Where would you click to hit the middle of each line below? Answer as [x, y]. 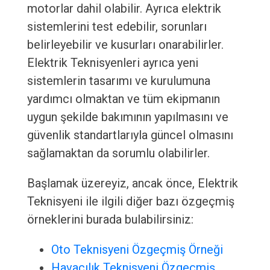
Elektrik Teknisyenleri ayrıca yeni [112, 63]
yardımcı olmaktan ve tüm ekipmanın [123, 99]
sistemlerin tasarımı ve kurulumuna [118, 81]
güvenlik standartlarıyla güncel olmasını [130, 135]
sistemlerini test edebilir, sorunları [117, 27]
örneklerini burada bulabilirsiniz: [110, 220]
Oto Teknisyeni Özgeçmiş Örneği [137, 250]
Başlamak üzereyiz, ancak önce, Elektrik [132, 184]
